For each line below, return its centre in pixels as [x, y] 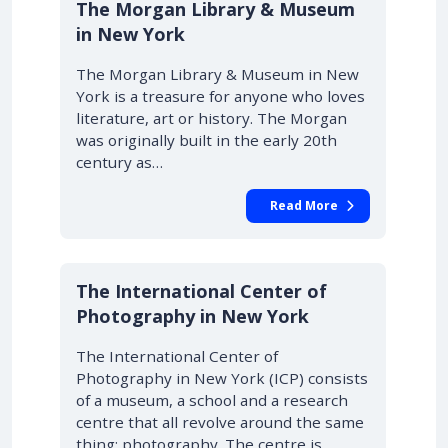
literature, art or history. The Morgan [211, 118]
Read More [304, 205]
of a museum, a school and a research [212, 400]
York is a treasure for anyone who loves [220, 96]
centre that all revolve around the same [220, 422]
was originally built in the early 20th [206, 140]
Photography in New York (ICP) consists [222, 378]
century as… [119, 162]
